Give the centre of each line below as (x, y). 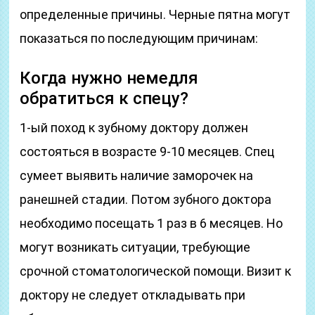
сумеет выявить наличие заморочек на (137, 175)
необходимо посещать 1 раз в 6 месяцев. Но (152, 223)
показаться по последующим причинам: (139, 38)
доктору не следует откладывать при (133, 295)
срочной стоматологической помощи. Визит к (156, 271)
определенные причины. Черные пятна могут (155, 14)
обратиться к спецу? (104, 98)
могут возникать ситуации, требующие (135, 247)
